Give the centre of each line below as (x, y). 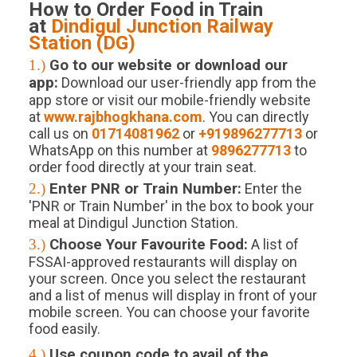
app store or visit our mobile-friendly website (169, 100)
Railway (237, 27)
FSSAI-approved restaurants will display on (163, 262)
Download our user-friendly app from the (187, 83)
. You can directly (255, 117)
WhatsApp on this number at (120, 151)
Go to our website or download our (168, 66)
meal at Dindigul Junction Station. (133, 223)
